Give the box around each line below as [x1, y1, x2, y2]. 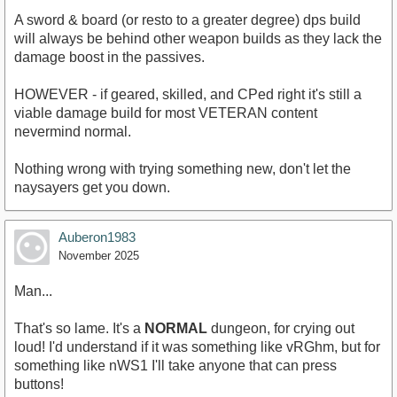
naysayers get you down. [14, 179, 170, 195]
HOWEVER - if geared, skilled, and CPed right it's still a [14, 86, 362, 102]
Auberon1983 [58, 229, 136, 245]
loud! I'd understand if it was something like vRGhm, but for [14, 339, 380, 354]
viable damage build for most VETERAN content [14, 105, 317, 121]
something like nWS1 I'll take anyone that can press [14, 357, 337, 373]
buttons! [14, 376, 64, 392]
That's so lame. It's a [14, 320, 144, 336]
